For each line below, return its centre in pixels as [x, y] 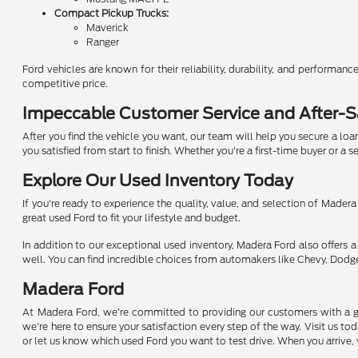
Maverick [108, 27]
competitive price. [66, 83]
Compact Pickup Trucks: [112, 13]
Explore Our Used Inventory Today [158, 180]
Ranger [103, 42]
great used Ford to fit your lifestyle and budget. [132, 217]
